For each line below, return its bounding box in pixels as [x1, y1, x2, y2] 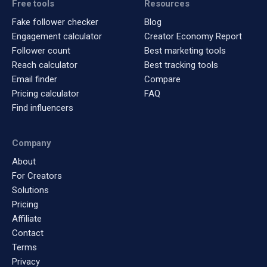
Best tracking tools [144, 60, 218, 70]
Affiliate [12, 213, 42, 224]
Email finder [12, 74, 57, 85]
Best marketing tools [144, 45, 226, 56]
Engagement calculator [12, 31, 102, 42]
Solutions [12, 185, 49, 195]
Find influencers [12, 103, 73, 113]
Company [12, 138, 51, 148]
